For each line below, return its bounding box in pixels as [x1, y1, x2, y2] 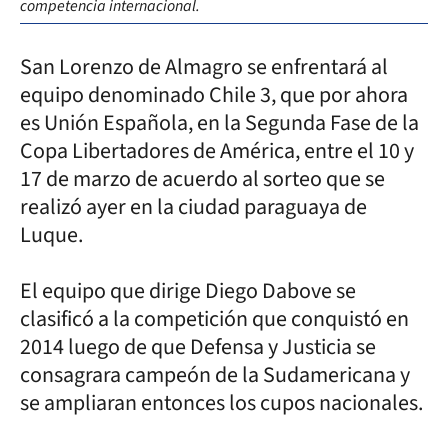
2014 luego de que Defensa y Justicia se [20, 330, 376, 363]
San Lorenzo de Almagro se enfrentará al [20, 50, 388, 83]
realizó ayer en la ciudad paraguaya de [20, 190, 367, 223]
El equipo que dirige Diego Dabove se [20, 274, 356, 307]
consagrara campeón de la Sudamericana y [20, 358, 410, 391]
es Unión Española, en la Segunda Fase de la [20, 106, 419, 139]
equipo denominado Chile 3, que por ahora [20, 78, 408, 111]
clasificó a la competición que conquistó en [20, 302, 409, 335]
